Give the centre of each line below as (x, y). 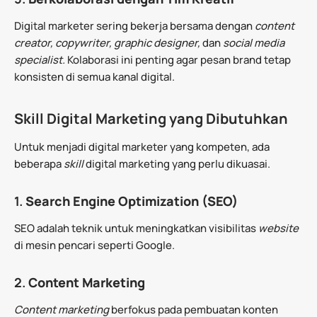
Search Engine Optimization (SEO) (132, 201)
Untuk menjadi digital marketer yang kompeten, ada (142, 146)
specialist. (41, 59)
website (278, 228)
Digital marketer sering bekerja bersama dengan (134, 25)
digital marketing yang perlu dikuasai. (178, 163)
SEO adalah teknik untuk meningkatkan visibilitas (136, 228)
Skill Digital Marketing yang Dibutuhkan (151, 118)
